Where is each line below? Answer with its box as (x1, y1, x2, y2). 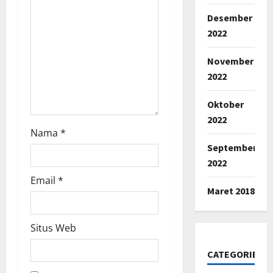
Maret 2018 (207, 184, 255, 197)
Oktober (207, 97, 244, 110)
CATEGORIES (207, 247, 263, 260)
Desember (207, 11, 252, 24)
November (207, 54, 253, 67)
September (207, 141, 257, 154)
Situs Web (30, 221, 76, 235)
